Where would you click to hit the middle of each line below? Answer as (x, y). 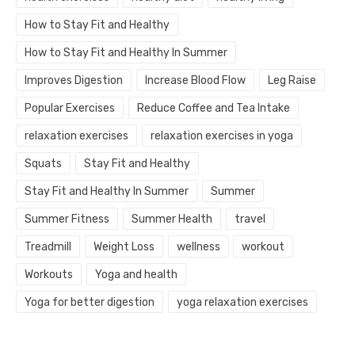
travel (250, 219)
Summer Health (172, 219)
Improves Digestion (74, 81)
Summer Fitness (67, 219)
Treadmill (48, 247)
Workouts (49, 275)
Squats (43, 164)
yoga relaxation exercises (242, 303)
